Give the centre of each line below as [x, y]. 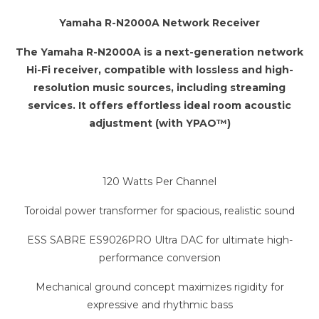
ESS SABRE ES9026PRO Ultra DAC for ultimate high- [159, 240]
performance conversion [159, 258]
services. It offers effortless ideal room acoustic [159, 106]
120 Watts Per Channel [159, 182]
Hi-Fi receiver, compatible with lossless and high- [159, 70]
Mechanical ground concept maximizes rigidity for [159, 287]
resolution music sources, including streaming [159, 88]
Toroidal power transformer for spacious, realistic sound [159, 211]
